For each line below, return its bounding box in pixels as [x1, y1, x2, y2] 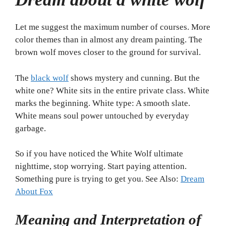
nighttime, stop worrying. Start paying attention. [15, 161, 187, 172]
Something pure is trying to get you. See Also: [15, 174, 181, 184]
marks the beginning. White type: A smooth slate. [15, 98, 190, 108]
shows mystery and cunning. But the [69, 73, 200, 83]
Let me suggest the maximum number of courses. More [15, 22, 210, 32]
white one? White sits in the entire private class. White [15, 85, 209, 95]
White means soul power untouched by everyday [15, 110, 189, 121]
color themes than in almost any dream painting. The [15, 35, 202, 45]
